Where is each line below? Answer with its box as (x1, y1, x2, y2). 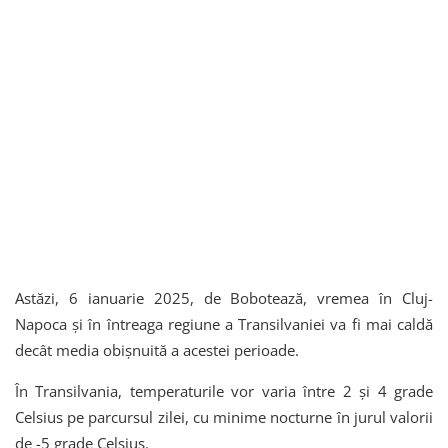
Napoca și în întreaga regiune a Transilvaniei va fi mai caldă (15, 313, 433, 334)
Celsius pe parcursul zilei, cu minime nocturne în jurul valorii (15, 406, 433, 427)
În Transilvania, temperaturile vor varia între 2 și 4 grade (15, 380, 433, 401)
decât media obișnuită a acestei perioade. (15, 339, 299, 360)
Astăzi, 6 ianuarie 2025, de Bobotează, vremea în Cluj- (15, 287, 433, 308)
